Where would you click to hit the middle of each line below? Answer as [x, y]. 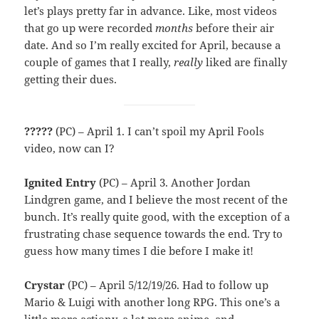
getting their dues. [71, 79]
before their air [234, 27]
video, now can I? [70, 148]
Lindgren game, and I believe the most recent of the [156, 199]
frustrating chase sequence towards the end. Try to [154, 233]
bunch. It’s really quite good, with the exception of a [157, 216]
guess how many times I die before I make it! [139, 250]
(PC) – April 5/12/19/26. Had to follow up [167, 284]
